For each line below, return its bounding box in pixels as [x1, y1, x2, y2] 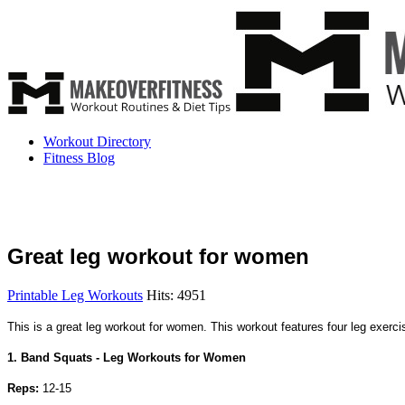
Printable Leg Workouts [7, 287, 143, 303]
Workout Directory [43, 134, 151, 149]
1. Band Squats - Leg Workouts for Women [7, 350, 246, 364]
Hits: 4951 [146, 287, 206, 303]
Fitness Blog [43, 150, 115, 165]
